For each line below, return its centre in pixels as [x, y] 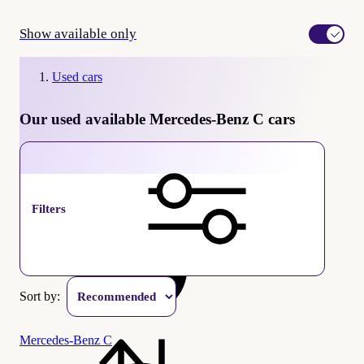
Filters [49, 208]
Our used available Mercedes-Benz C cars [157, 119]
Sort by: [43, 296]
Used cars [77, 76]
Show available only [78, 33]
